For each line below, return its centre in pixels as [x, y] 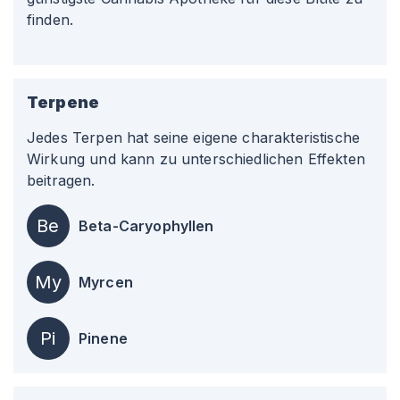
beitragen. [61, 180]
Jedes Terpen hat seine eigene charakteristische [194, 137]
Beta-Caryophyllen [146, 226]
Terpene [63, 102]
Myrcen [106, 282]
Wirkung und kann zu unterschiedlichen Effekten [196, 159]
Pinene [103, 338]
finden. [50, 20]
